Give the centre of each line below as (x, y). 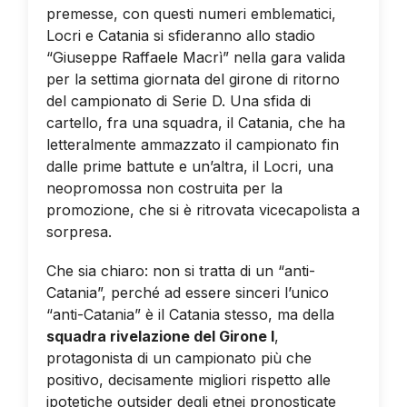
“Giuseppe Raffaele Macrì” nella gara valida (195, 57)
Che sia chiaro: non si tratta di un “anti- (180, 270)
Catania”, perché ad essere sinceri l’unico (187, 292)
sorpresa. (79, 231)
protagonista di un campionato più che (179, 357)
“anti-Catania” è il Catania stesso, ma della (190, 314)
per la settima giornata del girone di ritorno (193, 79)
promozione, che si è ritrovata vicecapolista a (203, 209)
